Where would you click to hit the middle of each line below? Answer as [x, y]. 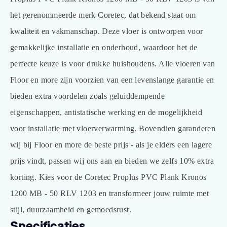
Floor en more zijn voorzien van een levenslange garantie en [112, 80]
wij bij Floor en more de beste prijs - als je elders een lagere [111, 145]
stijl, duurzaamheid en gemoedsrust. [71, 210]
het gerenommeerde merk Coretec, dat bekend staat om [103, 15]
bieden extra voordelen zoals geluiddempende [88, 96]
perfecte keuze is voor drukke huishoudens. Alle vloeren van [113, 64]
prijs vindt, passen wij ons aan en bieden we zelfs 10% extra [112, 161]
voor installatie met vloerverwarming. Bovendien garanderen [113, 128]
